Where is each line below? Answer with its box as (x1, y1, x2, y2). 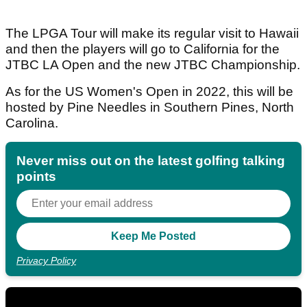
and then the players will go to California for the (5, 42, 280, 57)
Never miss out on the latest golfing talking (16, 153, 285, 169)
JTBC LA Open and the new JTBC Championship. (5, 58, 300, 73)
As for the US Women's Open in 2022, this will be (5, 84, 293, 99)
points (16, 169, 56, 184)
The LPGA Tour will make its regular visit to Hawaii (5, 26, 299, 41)
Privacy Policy (16, 255, 76, 267)
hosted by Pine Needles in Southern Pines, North (5, 100, 294, 115)
